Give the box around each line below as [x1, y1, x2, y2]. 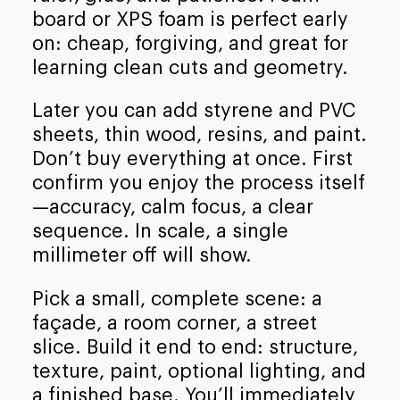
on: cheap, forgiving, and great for [31, 33, 348, 54]
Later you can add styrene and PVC [31, 101, 356, 121]
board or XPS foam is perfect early [31, 9, 348, 29]
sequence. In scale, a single [31, 221, 288, 242]
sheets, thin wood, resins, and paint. [31, 125, 367, 146]
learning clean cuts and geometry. [31, 57, 348, 78]
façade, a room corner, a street [31, 312, 317, 333]
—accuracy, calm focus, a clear [31, 197, 313, 218]
